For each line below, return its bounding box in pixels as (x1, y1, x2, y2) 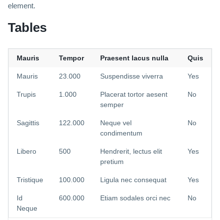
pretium (100, 158, 124, 166)
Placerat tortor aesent (100, 90, 167, 99)
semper (100, 101, 124, 109)
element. (8, 1, 35, 10)
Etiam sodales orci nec (100, 194, 170, 202)
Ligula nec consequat (100, 176, 166, 184)
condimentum (100, 129, 142, 137)
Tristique (17, 176, 43, 184)
